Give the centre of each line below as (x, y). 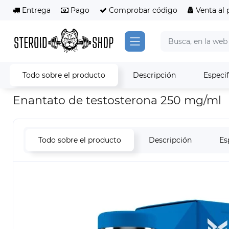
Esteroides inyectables (94, 78)
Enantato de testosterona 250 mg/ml (117, 101)
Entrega (35, 10)
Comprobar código (142, 10)
